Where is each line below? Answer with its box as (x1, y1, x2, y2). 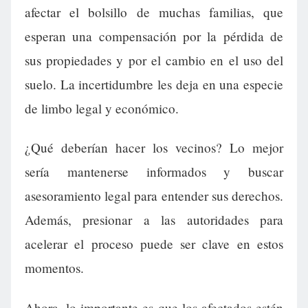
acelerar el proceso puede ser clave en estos (25, 235, 283, 253)
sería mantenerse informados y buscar (25, 163, 283, 181)
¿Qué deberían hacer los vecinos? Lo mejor (25, 139, 283, 157)
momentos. (25, 259, 84, 277)
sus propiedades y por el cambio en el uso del (25, 52, 283, 69)
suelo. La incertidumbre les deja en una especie (25, 76, 283, 93)
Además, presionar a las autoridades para (25, 211, 283, 229)
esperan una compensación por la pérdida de (25, 27, 283, 45)
